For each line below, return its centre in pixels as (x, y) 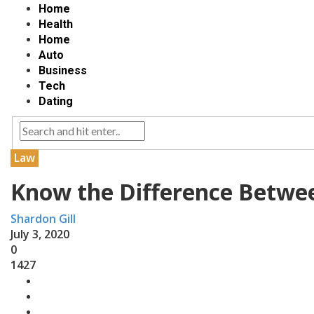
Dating (56, 102)
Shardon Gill (43, 219)
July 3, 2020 (40, 234)
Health (56, 25)
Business (63, 71)
